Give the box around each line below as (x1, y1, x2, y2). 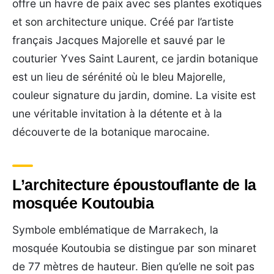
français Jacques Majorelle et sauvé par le (12, 33, 225, 46)
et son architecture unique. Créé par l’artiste (12, 15, 234, 28)
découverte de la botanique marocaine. (12, 125, 210, 138)
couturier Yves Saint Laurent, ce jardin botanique (12, 51, 258, 65)
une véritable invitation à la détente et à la (12, 106, 222, 120)
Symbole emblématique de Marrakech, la (12, 223, 218, 236)
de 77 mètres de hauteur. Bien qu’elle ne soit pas (12, 259, 254, 273)
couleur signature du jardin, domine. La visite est (12, 88, 256, 102)
